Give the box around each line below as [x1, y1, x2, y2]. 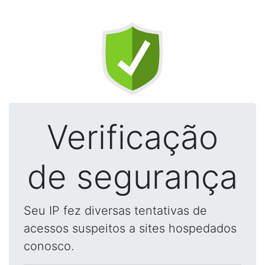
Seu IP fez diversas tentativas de [24, 203, 207, 218]
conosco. [24, 239, 74, 253]
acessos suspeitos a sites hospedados [24, 221, 237, 235]
